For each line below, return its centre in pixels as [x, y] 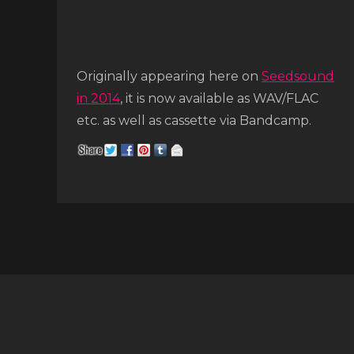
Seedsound [298, 76]
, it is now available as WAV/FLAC [219, 98]
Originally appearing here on [169, 76]
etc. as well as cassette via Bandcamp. [194, 121]
